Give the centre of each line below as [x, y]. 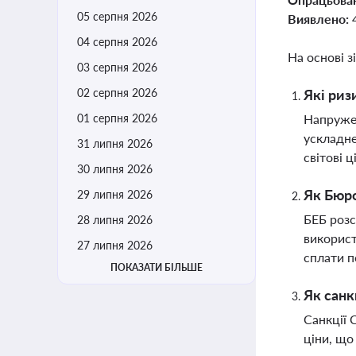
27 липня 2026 [115, 245]
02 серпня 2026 [117, 93]
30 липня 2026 [115, 169]
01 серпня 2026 [117, 118]
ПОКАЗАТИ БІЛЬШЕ [157, 267]
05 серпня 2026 [117, 16]
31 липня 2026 [115, 143]
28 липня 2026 [115, 220]
